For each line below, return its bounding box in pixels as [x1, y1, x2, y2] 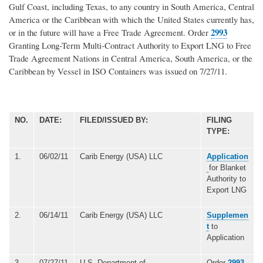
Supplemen [207, 210, 248, 220]
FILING [207, 115, 232, 124]
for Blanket [209, 163, 246, 172]
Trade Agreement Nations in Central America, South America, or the [9, 52, 252, 64]
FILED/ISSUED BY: [80, 115, 148, 124]
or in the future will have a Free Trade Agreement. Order [9, 26, 211, 38]
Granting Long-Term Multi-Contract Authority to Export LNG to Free [9, 39, 251, 51]
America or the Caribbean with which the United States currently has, [9, 13, 254, 25]
